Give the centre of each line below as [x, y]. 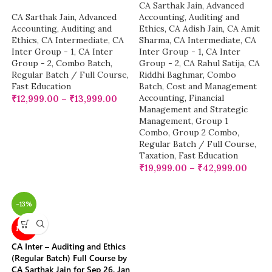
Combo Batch [83, 63]
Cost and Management [212, 87]
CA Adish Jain [196, 29]
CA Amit [243, 29]
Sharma [154, 40]
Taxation [157, 156]
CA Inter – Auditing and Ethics [69, 246]
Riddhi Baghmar [171, 75]
